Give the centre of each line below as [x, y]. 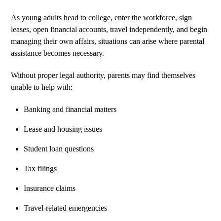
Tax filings [40, 168]
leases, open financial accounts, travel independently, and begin [109, 30]
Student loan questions [59, 148]
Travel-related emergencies [65, 208]
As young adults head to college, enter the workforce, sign [102, 18]
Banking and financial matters [70, 109]
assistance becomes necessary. [58, 53]
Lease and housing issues [63, 129]
